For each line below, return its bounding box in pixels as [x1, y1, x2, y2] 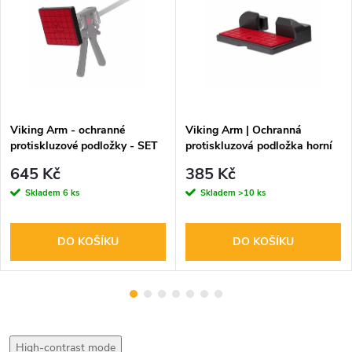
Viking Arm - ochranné [10, 123, 125, 138]
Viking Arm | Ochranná [185, 123, 302, 138]
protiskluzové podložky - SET [10, 138, 158, 154]
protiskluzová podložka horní [185, 138, 332, 154]
